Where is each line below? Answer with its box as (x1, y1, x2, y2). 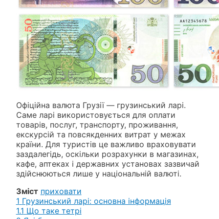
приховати (40, 186, 82, 196)
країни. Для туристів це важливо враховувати (16, 139, 196, 149)
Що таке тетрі (26, 205, 82, 216)
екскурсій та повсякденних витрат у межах (16, 129, 186, 139)
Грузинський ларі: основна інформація (22, 196, 171, 206)
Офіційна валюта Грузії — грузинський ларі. (16, 100, 186, 110)
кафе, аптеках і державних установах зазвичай (16, 158, 199, 169)
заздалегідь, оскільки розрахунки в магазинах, (16, 149, 198, 159)
